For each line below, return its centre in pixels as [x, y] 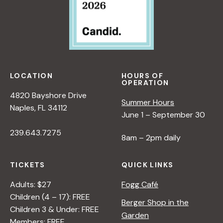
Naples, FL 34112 [39, 108]
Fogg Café [140, 184]
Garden [135, 215]
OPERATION [145, 82]
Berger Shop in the [155, 202]
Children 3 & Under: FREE [55, 209]
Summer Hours [148, 102]
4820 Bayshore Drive [48, 95]
